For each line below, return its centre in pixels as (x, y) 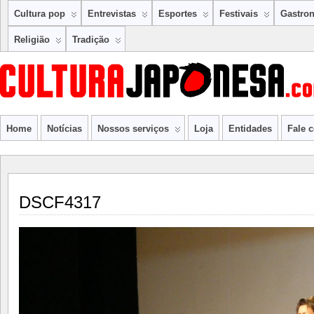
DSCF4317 (60, 202)
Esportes (178, 14)
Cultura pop (40, 14)
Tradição (91, 40)
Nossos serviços (133, 129)
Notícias (64, 129)
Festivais (239, 14)
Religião (32, 40)
